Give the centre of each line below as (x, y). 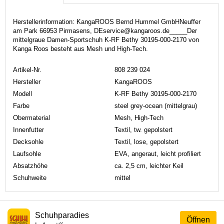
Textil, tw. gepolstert (143, 129)
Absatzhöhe (30, 165)
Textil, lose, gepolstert (146, 141)
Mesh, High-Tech (139, 117)
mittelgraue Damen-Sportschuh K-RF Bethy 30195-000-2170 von (106, 39)
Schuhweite (30, 177)
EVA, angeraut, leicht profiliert (158, 153)
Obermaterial (31, 117)
